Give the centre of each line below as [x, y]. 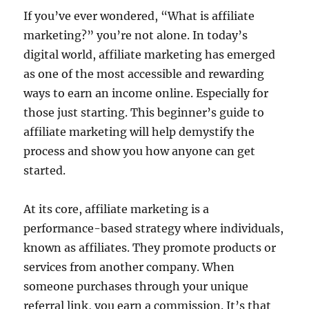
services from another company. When [129, 267]
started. [45, 171]
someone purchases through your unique [136, 287]
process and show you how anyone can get [140, 151]
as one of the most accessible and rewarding [144, 74]
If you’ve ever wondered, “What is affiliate [139, 16]
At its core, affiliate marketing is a [117, 209]
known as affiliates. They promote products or [150, 248]
